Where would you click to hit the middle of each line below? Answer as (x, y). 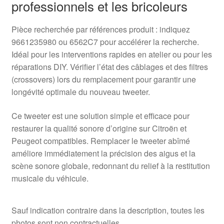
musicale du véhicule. (50, 178)
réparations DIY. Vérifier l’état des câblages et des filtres (109, 67)
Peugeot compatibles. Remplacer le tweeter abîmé (100, 140)
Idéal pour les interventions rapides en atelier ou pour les (111, 54)
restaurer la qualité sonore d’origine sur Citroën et (99, 128)
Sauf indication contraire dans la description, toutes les (108, 210)
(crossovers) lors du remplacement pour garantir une (103, 79)
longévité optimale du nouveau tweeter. (80, 92)
